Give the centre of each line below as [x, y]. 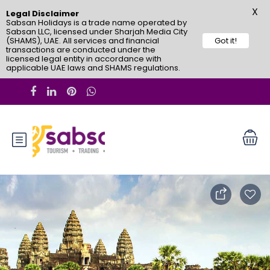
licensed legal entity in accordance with [84, 59]
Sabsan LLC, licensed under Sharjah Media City [97, 32]
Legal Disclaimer [42, 14]
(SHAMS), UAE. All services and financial [83, 41]
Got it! [226, 41]
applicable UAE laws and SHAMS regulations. [93, 68]
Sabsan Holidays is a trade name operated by [96, 23]
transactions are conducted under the [81, 50]
